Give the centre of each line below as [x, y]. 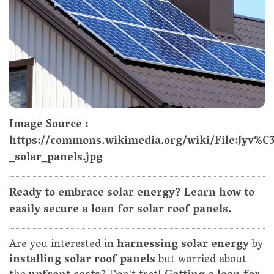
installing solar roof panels [82, 261]
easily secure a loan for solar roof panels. [120, 211]
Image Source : [49, 126]
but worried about [201, 261]
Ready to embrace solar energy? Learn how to [132, 194]
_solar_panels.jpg [56, 159]
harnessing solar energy [183, 246]
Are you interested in [63, 246]
